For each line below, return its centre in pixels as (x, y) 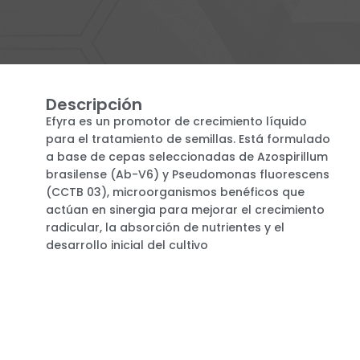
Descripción (94, 104)
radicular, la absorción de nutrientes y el (165, 227)
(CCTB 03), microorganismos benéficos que (175, 192)
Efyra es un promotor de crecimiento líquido (176, 121)
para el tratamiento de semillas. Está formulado (188, 139)
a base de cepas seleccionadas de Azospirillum (187, 156)
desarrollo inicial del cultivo (127, 245)
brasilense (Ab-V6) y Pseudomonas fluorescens (188, 174)
